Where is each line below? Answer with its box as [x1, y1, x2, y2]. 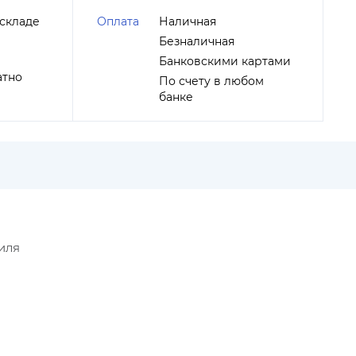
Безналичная [159, 34, 234, 48]
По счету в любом [159, 74, 264, 88]
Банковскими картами [159, 54, 291, 68]
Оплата [97, 14, 139, 29]
